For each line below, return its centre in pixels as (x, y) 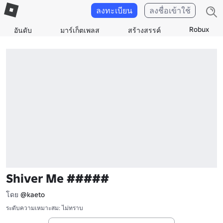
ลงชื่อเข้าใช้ (170, 10)
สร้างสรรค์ (144, 30)
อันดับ (23, 30)
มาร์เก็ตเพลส (80, 30)
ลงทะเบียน (114, 10)
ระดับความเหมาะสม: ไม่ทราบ (45, 208)
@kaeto (33, 194)
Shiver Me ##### (57, 178)
